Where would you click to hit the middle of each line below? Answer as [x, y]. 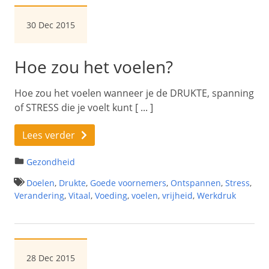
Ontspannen [196, 183]
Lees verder [49, 135]
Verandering [39, 195]
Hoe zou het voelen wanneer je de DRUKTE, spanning [134, 93]
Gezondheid [51, 162]
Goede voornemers [128, 183]
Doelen [41, 183]
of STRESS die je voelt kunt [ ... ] [84, 107]
